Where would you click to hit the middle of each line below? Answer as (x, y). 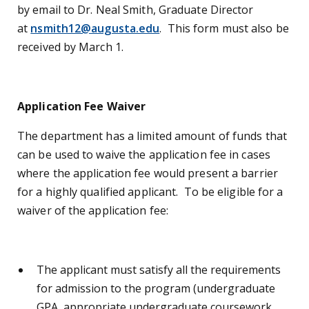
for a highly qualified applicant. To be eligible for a (150, 191)
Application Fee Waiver (82, 106)
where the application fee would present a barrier (148, 173)
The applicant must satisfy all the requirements (159, 269)
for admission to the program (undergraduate (156, 288)
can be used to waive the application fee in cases (144, 154)
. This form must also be (224, 28)
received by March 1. (70, 47)
